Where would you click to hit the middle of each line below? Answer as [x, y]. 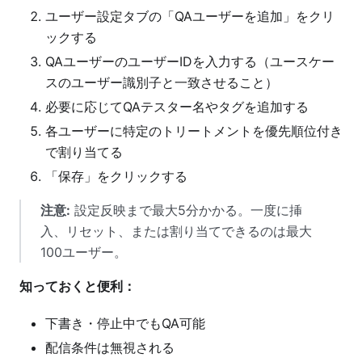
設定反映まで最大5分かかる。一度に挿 [186, 210]
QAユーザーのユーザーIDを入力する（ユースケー [190, 61]
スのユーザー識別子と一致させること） [162, 82]
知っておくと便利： [78, 286]
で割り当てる [84, 152]
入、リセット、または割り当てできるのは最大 [176, 231]
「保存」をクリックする [116, 176]
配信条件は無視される [110, 347]
